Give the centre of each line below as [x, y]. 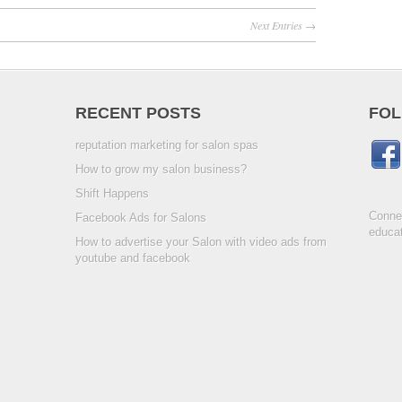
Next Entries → [284, 25]
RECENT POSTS [138, 113]
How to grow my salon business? [161, 169]
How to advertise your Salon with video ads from [201, 241]
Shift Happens [112, 193]
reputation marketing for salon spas [166, 145]
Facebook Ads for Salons [140, 217]
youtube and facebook [132, 258]
